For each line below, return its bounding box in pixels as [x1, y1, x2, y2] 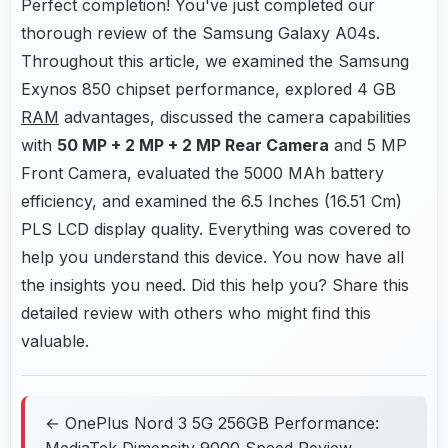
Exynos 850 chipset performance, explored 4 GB [21, 78, 396, 99]
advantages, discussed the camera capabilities [59, 106, 411, 127]
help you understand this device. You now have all [21, 246, 404, 267]
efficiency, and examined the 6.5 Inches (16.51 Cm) [21, 190, 402, 211]
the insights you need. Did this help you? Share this [21, 274, 409, 295]
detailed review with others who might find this [21, 302, 371, 323]
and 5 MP [329, 134, 407, 155]
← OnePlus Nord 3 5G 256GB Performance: [45, 412, 379, 433]
